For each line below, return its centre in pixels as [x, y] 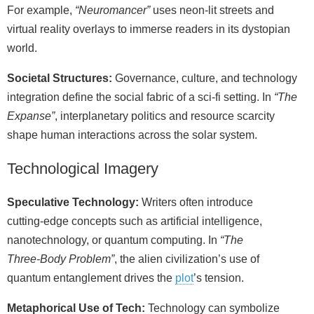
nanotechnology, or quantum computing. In [114, 240]
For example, [41, 10]
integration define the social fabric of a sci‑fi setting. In [141, 97]
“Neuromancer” [112, 10]
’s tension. [219, 278]
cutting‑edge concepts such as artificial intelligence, [135, 221]
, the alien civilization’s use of [187, 259]
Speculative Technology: [73, 202]
